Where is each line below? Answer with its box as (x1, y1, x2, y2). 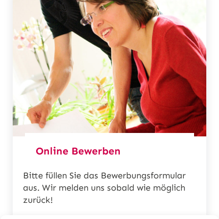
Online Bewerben (35, 145, 121, 158)
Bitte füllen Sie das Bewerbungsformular (23, 170, 186, 181)
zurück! (23, 195, 53, 206)
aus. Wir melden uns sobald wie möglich (23, 182, 186, 194)
